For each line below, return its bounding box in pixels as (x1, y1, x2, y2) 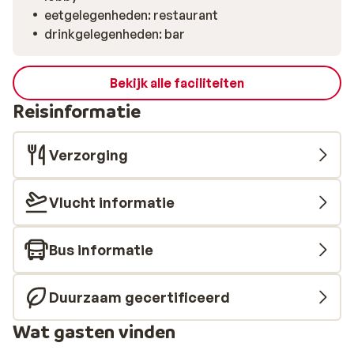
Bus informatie (49, 241, 153, 258)
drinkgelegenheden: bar (44, 26, 185, 42)
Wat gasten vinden (13, 320, 175, 343)
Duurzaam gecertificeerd (49, 288, 230, 306)
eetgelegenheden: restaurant (44, 7, 218, 23)
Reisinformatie (13, 100, 141, 122)
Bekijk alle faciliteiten (110, 75, 244, 91)
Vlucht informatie (49, 194, 175, 211)
